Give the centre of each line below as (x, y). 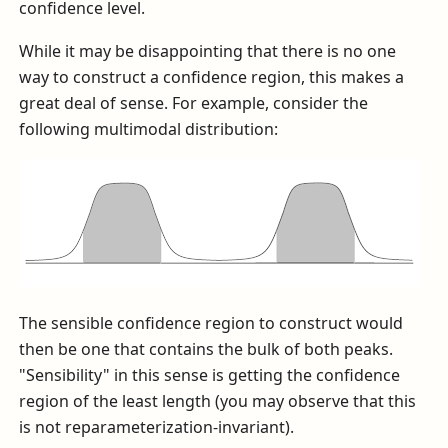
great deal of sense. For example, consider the (194, 102)
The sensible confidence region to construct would (211, 323)
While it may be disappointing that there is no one (208, 50)
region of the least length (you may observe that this (218, 401)
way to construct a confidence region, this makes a (212, 76)
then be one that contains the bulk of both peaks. (206, 349)
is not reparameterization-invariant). (157, 427)
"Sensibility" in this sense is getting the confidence (210, 375)
